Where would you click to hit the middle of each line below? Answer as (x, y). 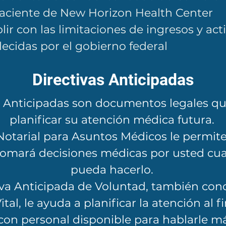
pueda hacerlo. (112, 170)
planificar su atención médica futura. (112, 120)
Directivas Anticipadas (113, 80)
